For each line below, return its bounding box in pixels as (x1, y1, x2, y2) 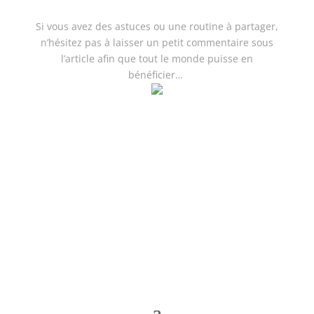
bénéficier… (128, 68, 186, 81)
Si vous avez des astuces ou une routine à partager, (35, 20, 278, 33)
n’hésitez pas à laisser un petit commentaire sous (40, 36, 273, 49)
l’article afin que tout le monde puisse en (60, 52, 253, 65)
